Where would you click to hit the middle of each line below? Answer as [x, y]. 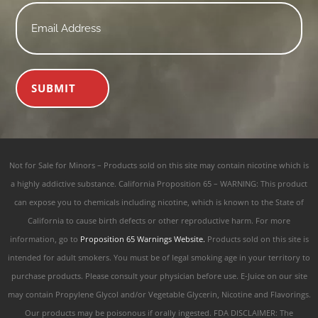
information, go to [45, 239]
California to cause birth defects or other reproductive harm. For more [159, 220]
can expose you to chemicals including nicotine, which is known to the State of [159, 202]
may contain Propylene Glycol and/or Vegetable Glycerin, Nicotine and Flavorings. [159, 294]
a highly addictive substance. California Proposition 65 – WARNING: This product [159, 183]
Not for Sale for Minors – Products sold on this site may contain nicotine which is [159, 165]
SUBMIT [54, 88]
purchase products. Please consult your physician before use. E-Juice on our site [159, 276]
